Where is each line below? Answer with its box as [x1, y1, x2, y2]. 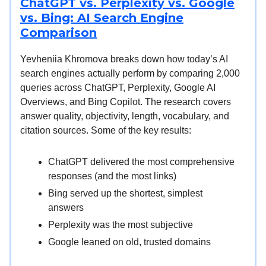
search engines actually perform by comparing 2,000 [20, 68, 240, 78]
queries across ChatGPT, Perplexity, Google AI [20, 82, 216, 93]
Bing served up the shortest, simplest [48, 188, 202, 198]
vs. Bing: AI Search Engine [20, 10, 183, 25]
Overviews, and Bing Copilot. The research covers [20, 96, 231, 107]
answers [48, 202, 84, 213]
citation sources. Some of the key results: [20, 125, 191, 135]
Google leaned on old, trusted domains [48, 236, 211, 247]
